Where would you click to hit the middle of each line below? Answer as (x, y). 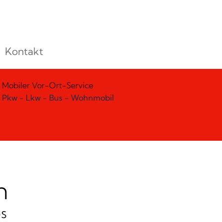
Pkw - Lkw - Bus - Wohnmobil (58, 98)
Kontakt (24, 51)
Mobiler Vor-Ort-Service (48, 85)
